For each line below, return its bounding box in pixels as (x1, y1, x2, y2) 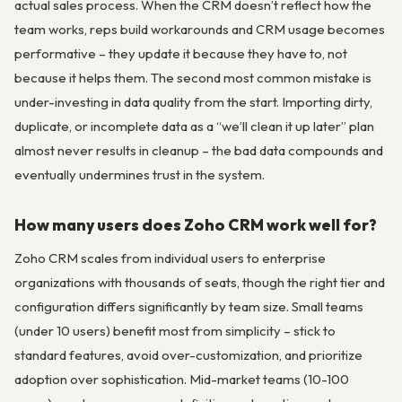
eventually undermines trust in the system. (14, 166, 265, 184)
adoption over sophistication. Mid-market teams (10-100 (14, 371, 349, 389)
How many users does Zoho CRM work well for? (14, 214, 377, 235)
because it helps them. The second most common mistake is (14, 69, 371, 87)
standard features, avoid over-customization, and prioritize (14, 346, 363, 364)
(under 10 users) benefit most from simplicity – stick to (14, 322, 336, 340)
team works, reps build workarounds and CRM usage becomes (14, 21, 385, 39)
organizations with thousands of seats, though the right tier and (14, 274, 385, 292)
